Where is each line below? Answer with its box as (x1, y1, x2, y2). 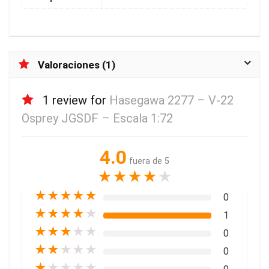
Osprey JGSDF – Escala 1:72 (22, 111, 173, 126)
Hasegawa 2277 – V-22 (109, 93, 234, 108)
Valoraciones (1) (38, 59, 115, 71)
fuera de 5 (129, 156, 169, 167)
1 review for (43, 93, 109, 108)
